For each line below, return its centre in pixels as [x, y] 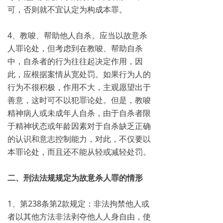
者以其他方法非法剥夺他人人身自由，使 [79, 217]
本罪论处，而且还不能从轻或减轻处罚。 [79, 152]
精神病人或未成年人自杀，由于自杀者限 [79, 113]
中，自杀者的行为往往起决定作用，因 [75, 61]
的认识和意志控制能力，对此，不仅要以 [79, 139]
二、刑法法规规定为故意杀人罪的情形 [75, 178]
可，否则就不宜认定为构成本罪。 [67, 9]
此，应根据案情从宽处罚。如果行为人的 [79, 74]
